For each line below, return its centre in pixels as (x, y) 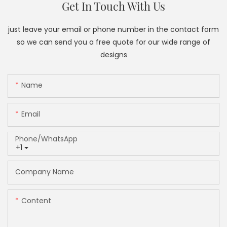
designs (113, 55)
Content (36, 201)
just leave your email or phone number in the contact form (113, 30)
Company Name (45, 172)
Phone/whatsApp (46, 139)
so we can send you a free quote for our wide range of (113, 42)
